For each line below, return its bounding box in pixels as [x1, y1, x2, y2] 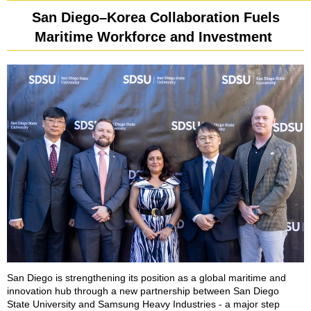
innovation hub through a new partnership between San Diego [7, 285, 279, 296]
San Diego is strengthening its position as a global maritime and [7, 272, 286, 283]
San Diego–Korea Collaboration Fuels [31, 10, 280, 25]
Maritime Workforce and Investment [35, 29, 276, 44]
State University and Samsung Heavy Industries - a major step [7, 299, 280, 310]
